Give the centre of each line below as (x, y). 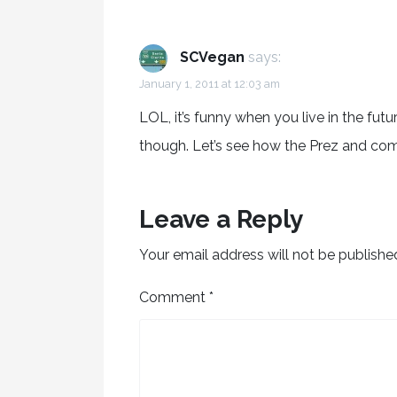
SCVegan (212, 58)
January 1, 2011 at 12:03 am (210, 83)
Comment (174, 297)
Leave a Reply (221, 219)
